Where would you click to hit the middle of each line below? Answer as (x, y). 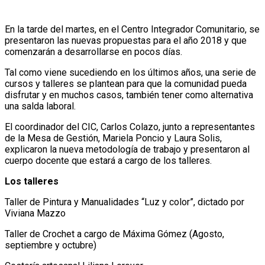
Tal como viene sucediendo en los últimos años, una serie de (130, 73)
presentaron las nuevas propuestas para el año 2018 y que (126, 41)
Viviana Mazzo (35, 214)
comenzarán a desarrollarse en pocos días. (93, 52)
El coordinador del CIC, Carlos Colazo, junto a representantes (130, 127)
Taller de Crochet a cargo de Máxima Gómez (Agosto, (114, 234)
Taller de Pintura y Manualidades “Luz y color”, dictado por (125, 202)
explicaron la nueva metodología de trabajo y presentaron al (127, 150)
